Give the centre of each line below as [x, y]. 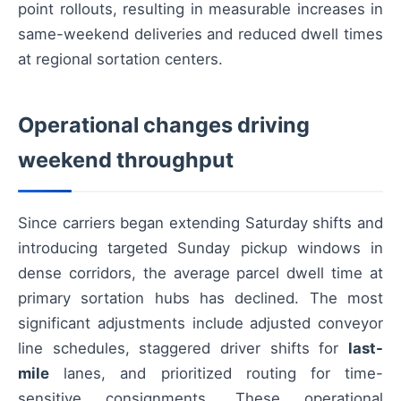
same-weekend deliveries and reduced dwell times [200, 34]
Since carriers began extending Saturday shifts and [200, 223]
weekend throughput [126, 160]
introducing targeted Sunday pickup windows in [200, 248]
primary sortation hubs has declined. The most [200, 298]
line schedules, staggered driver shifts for [183, 348]
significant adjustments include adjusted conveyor [200, 323]
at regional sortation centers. [120, 59]
